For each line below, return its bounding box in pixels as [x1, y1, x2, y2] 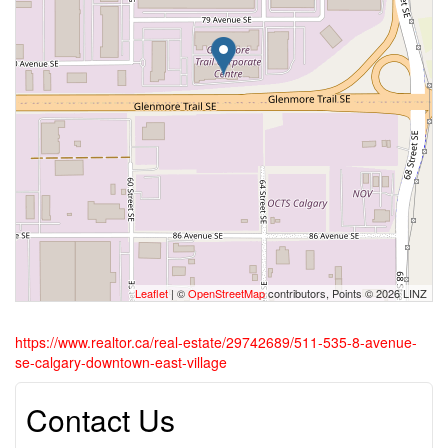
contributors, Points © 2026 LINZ [265, 285, 427, 301]
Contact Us [26, 398, 175, 441]
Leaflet [135, 285, 168, 301]
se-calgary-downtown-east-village [15, 352, 227, 372]
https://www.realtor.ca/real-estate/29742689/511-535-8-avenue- [15, 332, 417, 352]
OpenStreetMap [188, 285, 265, 301]
